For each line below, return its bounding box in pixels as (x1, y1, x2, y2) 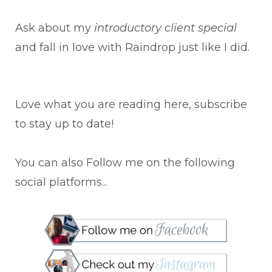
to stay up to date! (15, 117, 114, 131)
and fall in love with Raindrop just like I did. (15, 41, 250, 55)
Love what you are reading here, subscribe (15, 98, 247, 112)
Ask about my (15, 21, 94, 35)
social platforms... (15, 175, 107, 189)
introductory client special (94, 21, 237, 35)
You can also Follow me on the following (15, 156, 235, 170)
